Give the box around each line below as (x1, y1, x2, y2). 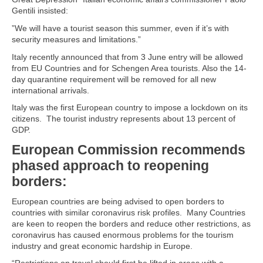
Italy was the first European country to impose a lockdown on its (12, 103, 248, 113)
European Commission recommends (12, 142, 245, 158)
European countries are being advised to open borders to (12, 196, 224, 206)
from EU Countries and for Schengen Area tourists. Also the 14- (12, 63, 247, 73)
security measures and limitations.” (12, 35, 141, 45)
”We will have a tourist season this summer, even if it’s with (12, 23, 229, 33)
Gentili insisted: (12, 6, 68, 16)
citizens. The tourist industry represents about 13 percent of (12, 114, 235, 124)
